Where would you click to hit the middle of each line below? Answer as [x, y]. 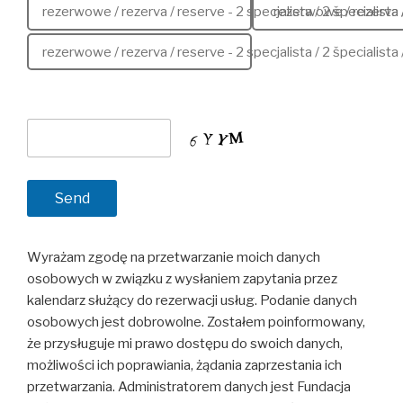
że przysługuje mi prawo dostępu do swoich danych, [185, 344]
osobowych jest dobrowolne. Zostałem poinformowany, [196, 322]
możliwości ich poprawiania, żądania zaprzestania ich [184, 366]
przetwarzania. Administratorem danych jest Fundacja [189, 387]
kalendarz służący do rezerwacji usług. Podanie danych [192, 301]
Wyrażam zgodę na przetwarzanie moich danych [174, 258]
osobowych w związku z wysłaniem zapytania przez [182, 279]
